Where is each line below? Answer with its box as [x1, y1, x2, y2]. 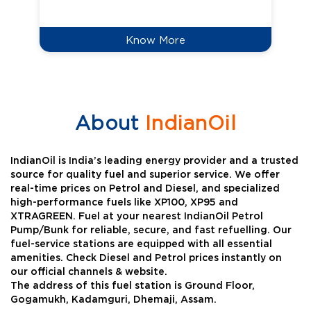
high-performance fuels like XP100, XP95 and [10, 198, 238, 208]
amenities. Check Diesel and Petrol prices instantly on [10, 253, 282, 264]
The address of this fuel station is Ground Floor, [10, 281, 255, 292]
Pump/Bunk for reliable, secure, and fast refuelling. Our [10, 226, 292, 236]
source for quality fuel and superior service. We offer [10, 170, 280, 180]
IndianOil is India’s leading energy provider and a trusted [10, 156, 299, 167]
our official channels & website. [10, 267, 167, 278]
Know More [126, 34, 185, 46]
